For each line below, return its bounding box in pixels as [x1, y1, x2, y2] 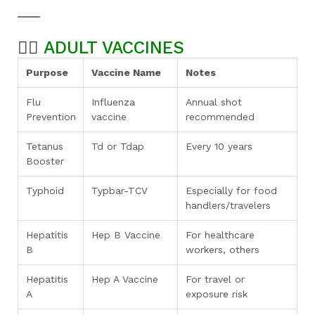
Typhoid [25, 185, 64, 196]
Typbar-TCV [91, 185, 148, 196]
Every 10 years [185, 141, 252, 152]
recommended [185, 111, 255, 122]
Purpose [25, 67, 68, 78]
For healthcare [185, 229, 255, 240]
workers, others [185, 244, 259, 255]
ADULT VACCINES [44, 37, 184, 58]
